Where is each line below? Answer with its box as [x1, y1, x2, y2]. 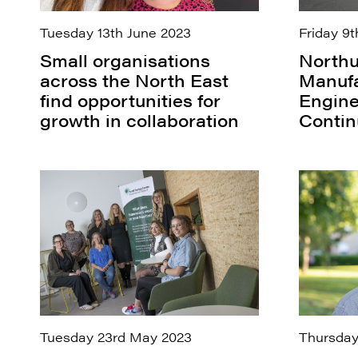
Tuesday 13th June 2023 [40, 22, 191, 42]
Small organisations [40, 49, 210, 73]
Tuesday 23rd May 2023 [40, 327, 192, 346]
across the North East [40, 69, 229, 93]
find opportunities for [40, 89, 221, 113]
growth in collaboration [40, 109, 239, 133]
